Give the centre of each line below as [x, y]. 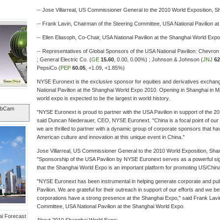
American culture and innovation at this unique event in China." [111, 137]
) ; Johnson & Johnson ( [174, 59]
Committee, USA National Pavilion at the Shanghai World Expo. [111, 206]
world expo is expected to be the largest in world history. [103, 98]
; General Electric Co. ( [64, 59]
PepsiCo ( [49, 68]
